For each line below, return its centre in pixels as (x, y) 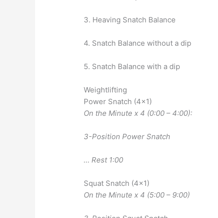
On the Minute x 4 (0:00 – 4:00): (138, 113)
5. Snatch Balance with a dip (132, 67)
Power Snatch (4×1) (118, 102)
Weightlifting (106, 90)
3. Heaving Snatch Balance (130, 20)
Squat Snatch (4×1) (117, 183)
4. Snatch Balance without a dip (138, 43)
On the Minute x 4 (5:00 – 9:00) (137, 195)
